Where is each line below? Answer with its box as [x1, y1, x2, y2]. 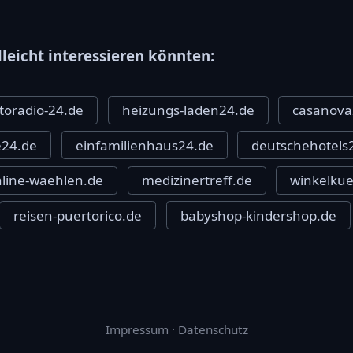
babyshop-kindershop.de [180, 206, 336, 225]
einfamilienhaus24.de [75, 136, 214, 154]
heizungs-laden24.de [121, 101, 255, 120]
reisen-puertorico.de [13, 206, 143, 225]
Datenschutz [177, 321, 248, 338]
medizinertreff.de [141, 171, 252, 190]
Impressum [105, 321, 169, 338]
